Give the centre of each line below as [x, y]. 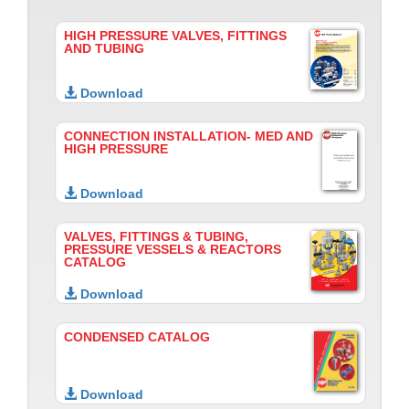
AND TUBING [104, 49]
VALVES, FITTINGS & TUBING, [156, 237]
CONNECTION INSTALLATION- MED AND [189, 137]
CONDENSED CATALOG [137, 338]
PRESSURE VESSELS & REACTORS [173, 250]
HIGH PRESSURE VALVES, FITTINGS [175, 37]
